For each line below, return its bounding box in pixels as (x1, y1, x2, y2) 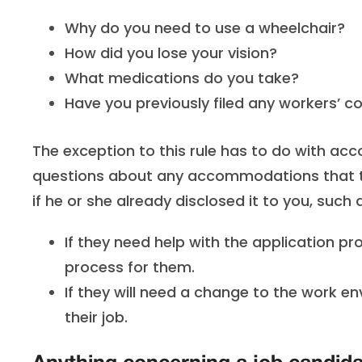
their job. (65, 307, 128, 327)
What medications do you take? (65, 68, 299, 88)
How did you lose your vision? (65, 43, 277, 63)
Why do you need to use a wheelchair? (65, 18, 345, 38)
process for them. (65, 257, 195, 277)
